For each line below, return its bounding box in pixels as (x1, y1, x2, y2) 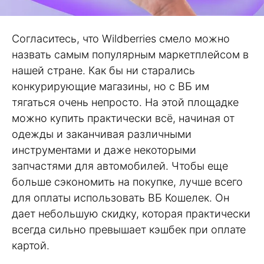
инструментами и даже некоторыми (12, 144, 196, 157)
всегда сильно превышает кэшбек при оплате (12, 223, 246, 236)
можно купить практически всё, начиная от (12, 112, 235, 125)
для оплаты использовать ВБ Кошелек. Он (12, 192, 229, 204)
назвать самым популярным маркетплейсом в (12, 48, 249, 61)
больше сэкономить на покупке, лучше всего (12, 176, 243, 189)
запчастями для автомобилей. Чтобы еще (12, 160, 228, 173)
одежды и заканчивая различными (12, 128, 192, 141)
